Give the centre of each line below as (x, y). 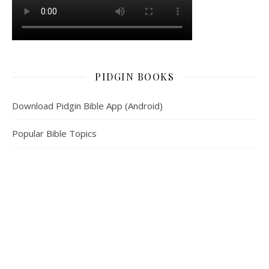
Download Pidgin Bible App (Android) (87, 106)
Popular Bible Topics (54, 133)
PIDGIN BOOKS (134, 77)
